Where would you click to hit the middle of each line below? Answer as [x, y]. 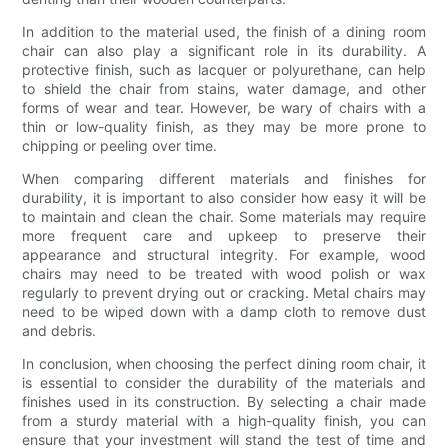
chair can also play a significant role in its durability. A [224, 51]
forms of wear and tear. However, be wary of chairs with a [224, 108]
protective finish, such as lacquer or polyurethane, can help [224, 70]
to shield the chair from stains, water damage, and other [224, 89]
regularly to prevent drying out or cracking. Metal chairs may [224, 293]
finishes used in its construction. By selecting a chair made [224, 402]
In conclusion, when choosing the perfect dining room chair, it [224, 364]
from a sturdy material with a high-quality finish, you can [224, 421]
